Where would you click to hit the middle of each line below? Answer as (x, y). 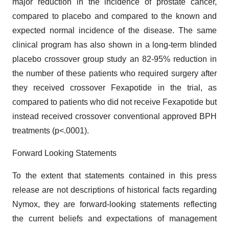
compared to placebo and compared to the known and (114, 16)
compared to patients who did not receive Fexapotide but (114, 102)
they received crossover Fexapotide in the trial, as (114, 88)
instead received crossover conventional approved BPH (114, 116)
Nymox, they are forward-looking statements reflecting (114, 204)
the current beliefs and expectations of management (114, 219)
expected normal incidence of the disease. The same (114, 30)
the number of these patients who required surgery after (114, 73)
